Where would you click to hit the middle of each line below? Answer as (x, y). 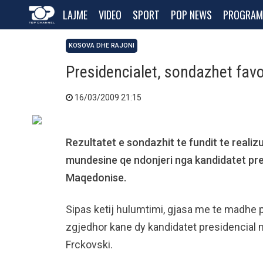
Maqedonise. (96, 178)
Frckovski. (89, 245)
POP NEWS (191, 15)
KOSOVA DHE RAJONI (102, 45)
